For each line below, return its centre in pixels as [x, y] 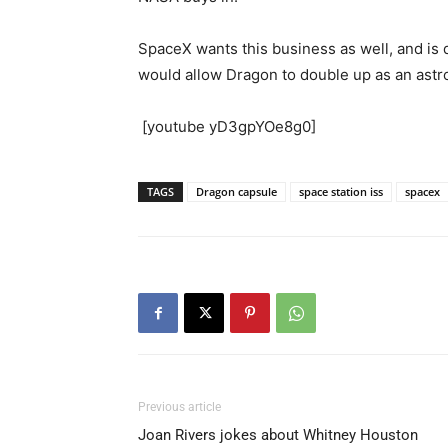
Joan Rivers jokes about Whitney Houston [278, 435]
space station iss [341, 191]
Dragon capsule [236, 191]
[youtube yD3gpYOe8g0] [227, 126]
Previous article [179, 407]
